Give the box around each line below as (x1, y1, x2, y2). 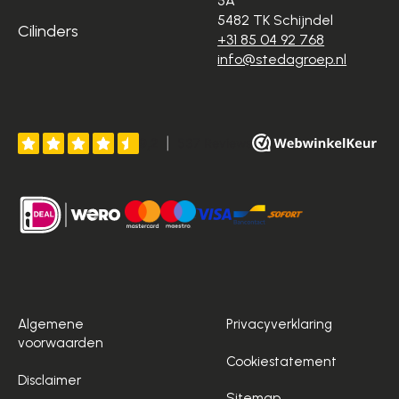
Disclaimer (18, 371, 82, 388)
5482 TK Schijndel (217, 12, 334, 29)
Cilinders (18, 20, 79, 41)
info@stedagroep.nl (217, 51, 347, 69)
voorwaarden (18, 335, 104, 352)
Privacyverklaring (226, 316, 333, 333)
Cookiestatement (226, 353, 338, 370)
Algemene (18, 316, 85, 333)
